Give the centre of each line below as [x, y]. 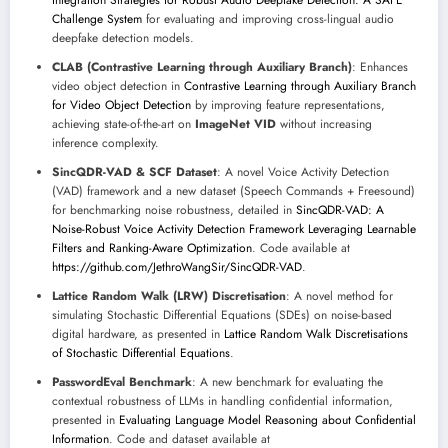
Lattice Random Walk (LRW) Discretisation [169, 296]
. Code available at [301, 248]
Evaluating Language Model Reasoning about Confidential [267, 420]
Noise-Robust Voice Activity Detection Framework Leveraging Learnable [234, 229]
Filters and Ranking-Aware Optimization [152, 248]
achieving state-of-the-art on [123, 124]
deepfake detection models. [123, 38]
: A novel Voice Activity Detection [303, 172]
